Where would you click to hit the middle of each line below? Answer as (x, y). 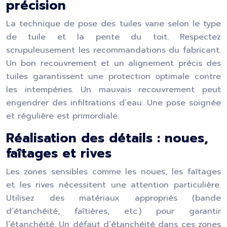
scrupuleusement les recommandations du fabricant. (113, 50)
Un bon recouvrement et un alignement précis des (113, 63)
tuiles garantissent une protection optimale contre (113, 77)
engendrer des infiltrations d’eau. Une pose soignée (113, 103)
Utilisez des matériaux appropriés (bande (113, 198)
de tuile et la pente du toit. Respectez (113, 37)
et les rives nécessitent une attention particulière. (113, 185)
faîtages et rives (59, 154)
